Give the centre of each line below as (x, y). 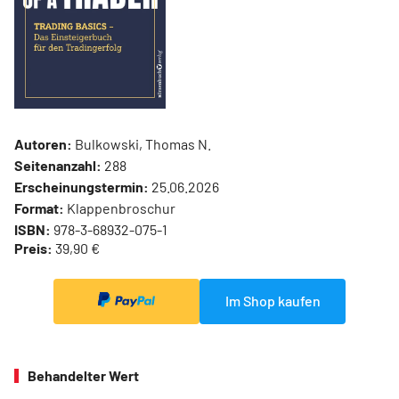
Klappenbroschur (120, 208)
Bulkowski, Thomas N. (142, 144)
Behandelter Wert (83, 375)
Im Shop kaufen (273, 301)
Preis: (33, 248)
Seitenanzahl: (58, 166)
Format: (39, 208)
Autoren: (43, 144)
